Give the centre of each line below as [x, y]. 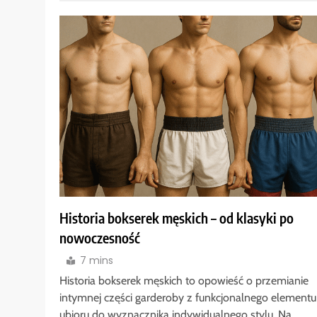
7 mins [97, 261]
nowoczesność [100, 238]
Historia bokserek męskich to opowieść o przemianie [184, 281]
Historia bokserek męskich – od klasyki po [177, 218]
